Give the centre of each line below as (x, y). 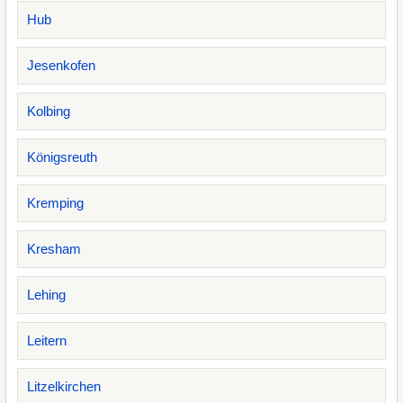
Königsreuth (62, 157)
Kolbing (49, 111)
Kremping (55, 203)
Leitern (47, 340)
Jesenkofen (61, 65)
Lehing (46, 295)
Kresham (54, 249)
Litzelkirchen (64, 386)
